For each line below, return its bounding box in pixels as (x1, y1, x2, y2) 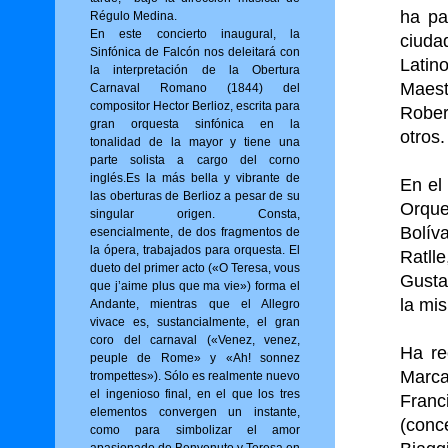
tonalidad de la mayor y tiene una (90, 135, 300, 149)
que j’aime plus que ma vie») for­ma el (90, 279, 300, 293)
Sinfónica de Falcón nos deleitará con (90, 45, 300, 59)
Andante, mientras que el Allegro (90, 297, 300, 311)
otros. (400, 127, 445, 147)
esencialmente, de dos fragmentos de (90, 225, 300, 239)
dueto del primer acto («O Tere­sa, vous (90, 261, 300, 275)
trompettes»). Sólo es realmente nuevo (90, 369, 300, 383)
